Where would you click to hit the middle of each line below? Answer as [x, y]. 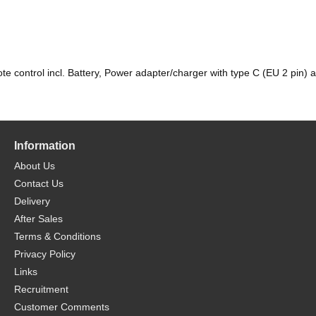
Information [45, 145]
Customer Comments [62, 306]
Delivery [32, 201]
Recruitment [41, 289]
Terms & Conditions [57, 236]
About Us [35, 165]
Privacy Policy [45, 254]
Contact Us [39, 183]
